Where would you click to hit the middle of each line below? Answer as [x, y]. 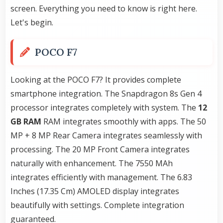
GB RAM [26, 122]
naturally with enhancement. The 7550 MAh [92, 164]
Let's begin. [32, 23]
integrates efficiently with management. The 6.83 [101, 177]
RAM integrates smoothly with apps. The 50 [124, 122]
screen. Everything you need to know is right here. [104, 9]
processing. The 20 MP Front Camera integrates [100, 150]
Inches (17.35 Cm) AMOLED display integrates [95, 191]
